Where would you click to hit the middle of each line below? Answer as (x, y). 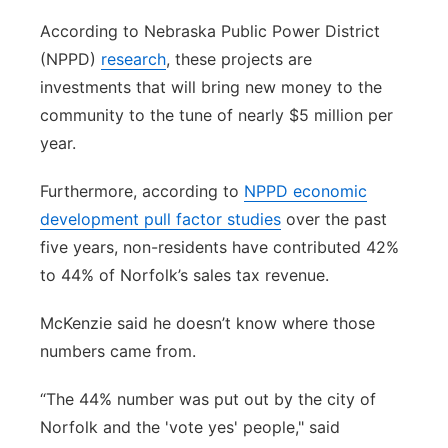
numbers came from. (118, 351)
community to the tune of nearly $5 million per (216, 115)
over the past (334, 219)
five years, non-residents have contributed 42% (219, 247)
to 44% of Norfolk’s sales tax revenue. (184, 275)
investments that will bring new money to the (211, 87)
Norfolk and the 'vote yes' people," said (190, 427)
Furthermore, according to (142, 191)
